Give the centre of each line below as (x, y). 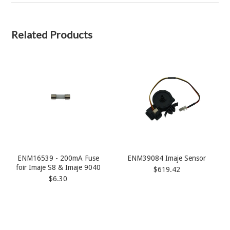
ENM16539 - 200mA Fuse (58, 158)
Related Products (52, 34)
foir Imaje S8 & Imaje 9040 (58, 167)
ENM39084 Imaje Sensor (167, 158)
